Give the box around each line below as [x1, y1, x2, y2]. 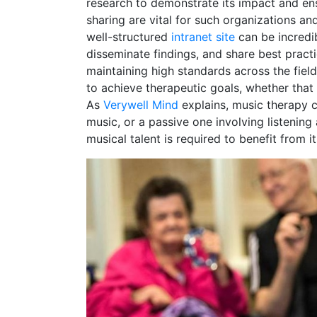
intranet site [171, 29, 235, 44]
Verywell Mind [103, 97, 178, 112]
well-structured [86, 29, 171, 44]
